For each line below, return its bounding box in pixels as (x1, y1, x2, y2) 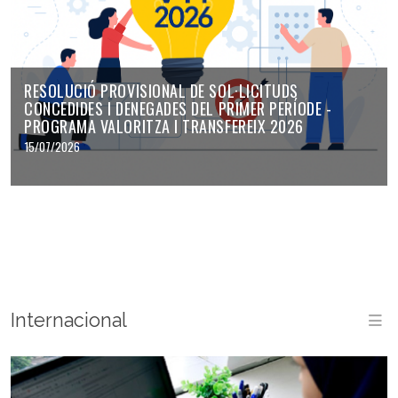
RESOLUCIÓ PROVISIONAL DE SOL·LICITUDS (24, 78, 298, 102)
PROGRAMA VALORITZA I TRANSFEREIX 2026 (24, 114, 304, 138)
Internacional (11, 308, 127, 331)
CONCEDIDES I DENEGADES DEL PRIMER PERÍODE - (24, 96, 332, 120)
